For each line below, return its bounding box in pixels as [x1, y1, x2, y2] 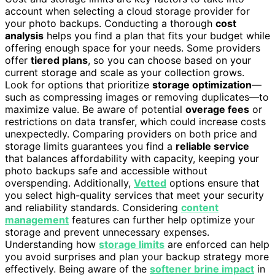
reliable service [176, 139, 249, 152]
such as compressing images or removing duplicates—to [5, 90, 269, 103]
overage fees [185, 103, 249, 115]
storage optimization [152, 78, 252, 91]
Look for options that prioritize [5, 78, 152, 91]
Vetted [134, 176, 166, 189]
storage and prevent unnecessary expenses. [5, 225, 209, 238]
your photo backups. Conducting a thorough [5, 17, 215, 29]
